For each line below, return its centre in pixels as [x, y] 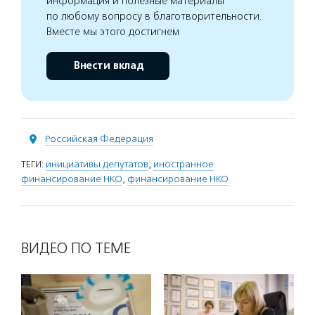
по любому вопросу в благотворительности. [154, 17]
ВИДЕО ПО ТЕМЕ [76, 249]
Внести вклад [108, 66]
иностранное [184, 165]
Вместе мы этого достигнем [113, 32]
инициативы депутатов [97, 165]
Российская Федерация [99, 139]
